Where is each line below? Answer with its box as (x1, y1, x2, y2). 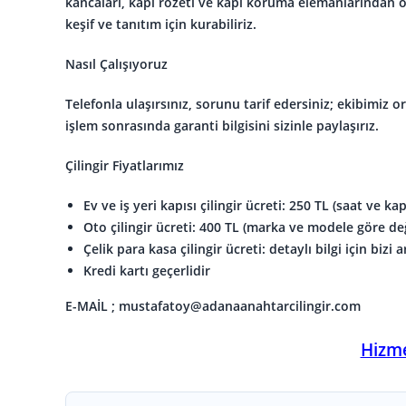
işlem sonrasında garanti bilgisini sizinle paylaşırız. (65, 116, 379, 134)
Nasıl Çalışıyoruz (65, 54, 168, 72)
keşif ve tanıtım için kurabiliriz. (65, 14, 256, 33)
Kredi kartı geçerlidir (83, 261, 210, 279)
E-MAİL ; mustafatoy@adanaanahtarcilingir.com (65, 296, 361, 314)
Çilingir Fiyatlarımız (65, 156, 184, 174)
